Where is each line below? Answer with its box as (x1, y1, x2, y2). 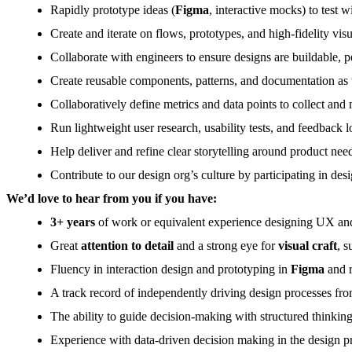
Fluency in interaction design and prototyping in (50, 262, 291, 277)
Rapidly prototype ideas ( (50, 3, 175, 17)
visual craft (278, 239, 337, 253)
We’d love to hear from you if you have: (6, 192, 217, 206)
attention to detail (81, 239, 174, 253)
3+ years (50, 215, 95, 229)
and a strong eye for (174, 239, 278, 253)
